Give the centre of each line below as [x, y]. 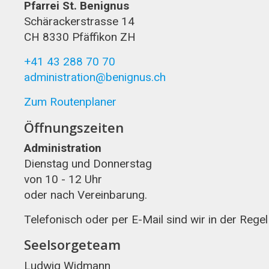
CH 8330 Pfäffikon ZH [80, 37]
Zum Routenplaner [70, 102]
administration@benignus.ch [95, 77]
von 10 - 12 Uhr [63, 180]
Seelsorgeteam [72, 245]
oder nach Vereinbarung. [86, 195]
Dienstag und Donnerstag [88, 164]
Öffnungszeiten [74, 127]
